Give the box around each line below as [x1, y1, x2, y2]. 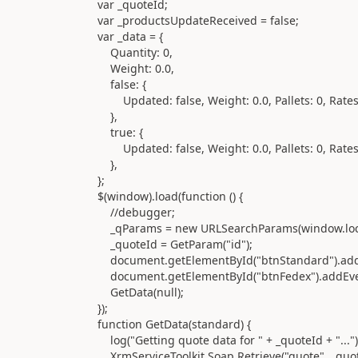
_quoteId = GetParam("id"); [58, 236, 253, 252]
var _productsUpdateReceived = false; [58, 12, 299, 28]
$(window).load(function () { [58, 188, 243, 204]
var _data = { [58, 28, 163, 44]
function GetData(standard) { [58, 316, 251, 332]
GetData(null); [58, 284, 184, 300]
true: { [58, 124, 143, 140]
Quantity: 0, [58, 44, 173, 60]
